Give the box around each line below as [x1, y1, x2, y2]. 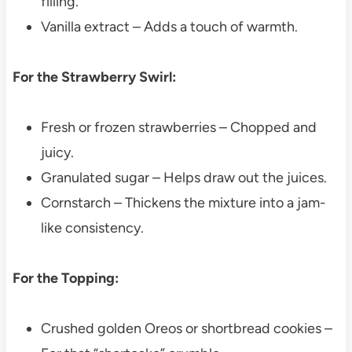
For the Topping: [12, 269, 119, 288]
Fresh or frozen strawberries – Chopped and [40, 119, 317, 137]
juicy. [40, 144, 74, 162]
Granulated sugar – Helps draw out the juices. [40, 169, 327, 187]
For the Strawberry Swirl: [12, 68, 176, 86]
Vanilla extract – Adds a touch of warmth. [40, 18, 298, 36]
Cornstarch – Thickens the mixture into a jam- [40, 194, 326, 212]
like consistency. [40, 219, 144, 237]
